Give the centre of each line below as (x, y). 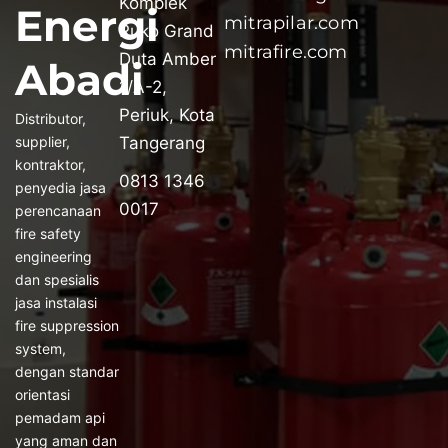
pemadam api (59, 417)
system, (40, 348)
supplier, (42, 141)
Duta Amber (168, 59)
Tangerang (162, 143)
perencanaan (57, 210)
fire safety (47, 233)
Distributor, (50, 118)
